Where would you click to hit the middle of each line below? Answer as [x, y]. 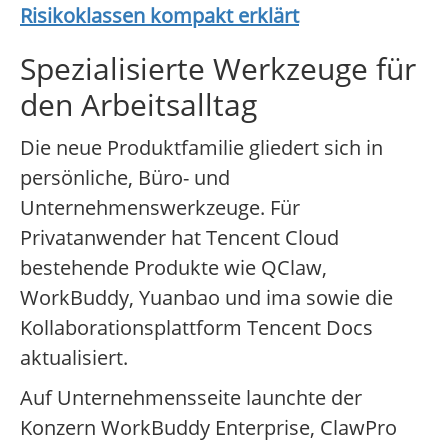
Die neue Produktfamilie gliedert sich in [201, 148]
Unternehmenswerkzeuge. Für [160, 208]
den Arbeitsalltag [138, 105]
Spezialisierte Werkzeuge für [218, 69]
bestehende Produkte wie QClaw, [173, 268]
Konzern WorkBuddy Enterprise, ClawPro [208, 428]
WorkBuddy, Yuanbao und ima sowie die [206, 298]
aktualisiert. [74, 358]
